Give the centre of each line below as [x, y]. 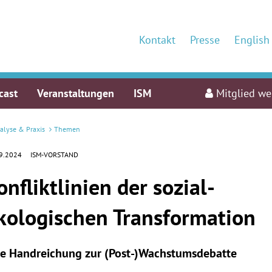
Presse [205, 39]
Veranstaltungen [76, 93]
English [252, 39]
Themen [67, 129]
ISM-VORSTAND [54, 154]
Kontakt [157, 39]
